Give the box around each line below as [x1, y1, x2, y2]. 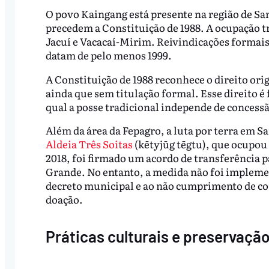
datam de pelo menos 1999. [45, 47, 172, 62]
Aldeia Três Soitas [45, 136, 133, 152]
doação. [45, 192, 83, 207]
